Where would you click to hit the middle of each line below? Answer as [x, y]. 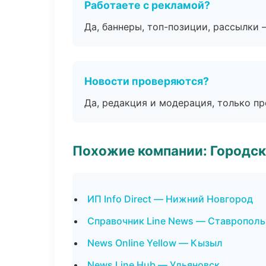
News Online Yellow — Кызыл [155, 243]
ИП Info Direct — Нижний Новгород [170, 199]
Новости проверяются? [147, 81]
